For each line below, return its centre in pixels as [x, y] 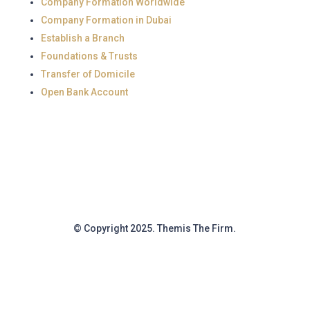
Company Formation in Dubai [106, 20]
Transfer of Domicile [88, 74]
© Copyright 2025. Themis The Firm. [155, 228]
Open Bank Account [84, 92]
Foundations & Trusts [89, 56]
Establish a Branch [82, 38]
